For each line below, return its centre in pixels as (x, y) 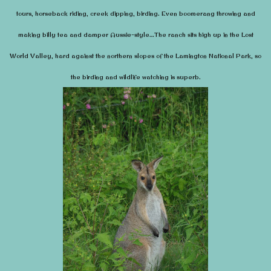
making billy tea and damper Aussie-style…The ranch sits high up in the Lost (135, 35)
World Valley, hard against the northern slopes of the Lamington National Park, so (135, 56)
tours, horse (34, 14)
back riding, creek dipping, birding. (106, 14)
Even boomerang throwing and (207, 14)
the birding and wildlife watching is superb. (135, 77)
